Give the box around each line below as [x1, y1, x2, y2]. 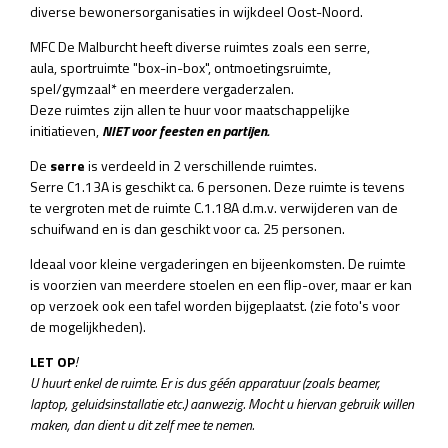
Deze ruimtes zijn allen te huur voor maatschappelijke [30, 98, 350, 120]
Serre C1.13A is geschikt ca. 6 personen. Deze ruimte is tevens [30, 175, 405, 197]
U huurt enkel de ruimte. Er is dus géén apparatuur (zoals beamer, [30, 371, 380, 393]
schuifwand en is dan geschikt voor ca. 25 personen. [30, 217, 345, 239]
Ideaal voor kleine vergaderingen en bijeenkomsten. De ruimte [30, 252, 406, 274]
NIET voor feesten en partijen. [102, 119, 269, 141]
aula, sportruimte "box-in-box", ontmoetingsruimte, [30, 56, 331, 78]
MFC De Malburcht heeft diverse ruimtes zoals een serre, [30, 35, 370, 57]
